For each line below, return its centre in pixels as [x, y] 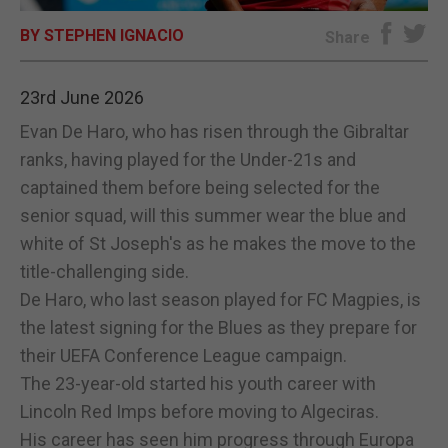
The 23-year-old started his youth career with [198, 383]
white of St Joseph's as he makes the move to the [218, 243]
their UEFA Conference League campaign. [183, 355]
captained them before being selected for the [200, 187]
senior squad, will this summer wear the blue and [213, 215]
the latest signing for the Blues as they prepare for [218, 327]
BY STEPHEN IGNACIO [102, 35]
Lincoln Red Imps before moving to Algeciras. [199, 411]
